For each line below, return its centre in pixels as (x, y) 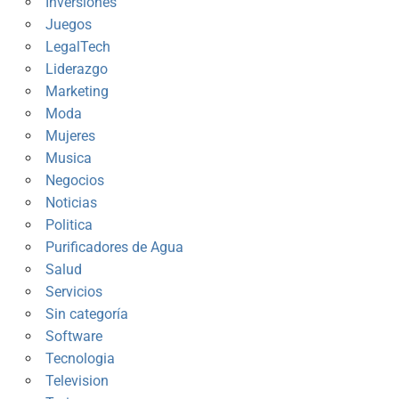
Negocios (74, 181)
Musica (68, 159)
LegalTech (77, 47)
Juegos (68, 25)
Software (73, 337)
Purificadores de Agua (114, 248)
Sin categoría (86, 314)
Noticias (71, 203)
